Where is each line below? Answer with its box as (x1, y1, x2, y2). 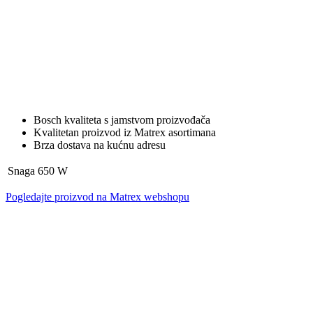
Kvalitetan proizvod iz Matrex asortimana (34, 126, 216, 138)
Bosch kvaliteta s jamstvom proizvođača (34, 113, 210, 126)
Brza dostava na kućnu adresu (34, 138, 166, 151)
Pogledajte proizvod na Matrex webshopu (6, 190, 189, 203)
